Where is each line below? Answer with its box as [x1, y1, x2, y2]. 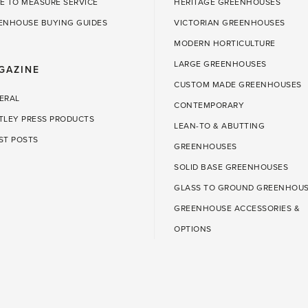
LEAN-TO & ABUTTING [174, 121, 265, 131]
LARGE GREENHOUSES [174, 59, 267, 69]
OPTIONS [174, 224, 212, 234]
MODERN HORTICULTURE [174, 38, 276, 48]
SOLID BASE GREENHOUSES [174, 162, 288, 172]
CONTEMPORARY [174, 100, 244, 110]
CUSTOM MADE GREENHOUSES [174, 80, 302, 89]
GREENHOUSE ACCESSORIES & [174, 203, 300, 213]
